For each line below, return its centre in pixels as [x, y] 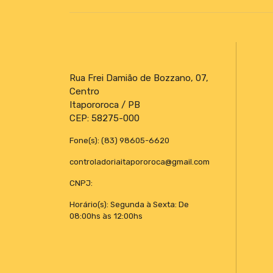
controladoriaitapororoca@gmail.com [140, 161]
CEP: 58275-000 [105, 118]
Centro [84, 91]
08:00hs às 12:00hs [106, 216]
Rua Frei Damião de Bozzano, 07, [139, 78]
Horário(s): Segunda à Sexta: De [129, 204]
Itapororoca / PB [105, 105]
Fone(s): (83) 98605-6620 [119, 140]
